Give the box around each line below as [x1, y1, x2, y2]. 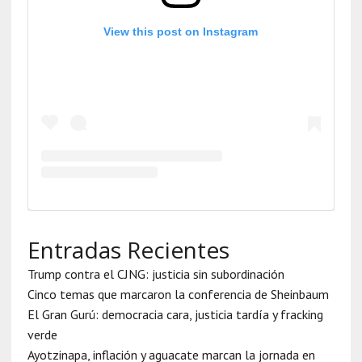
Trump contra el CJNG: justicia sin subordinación [27, 266, 284, 283]
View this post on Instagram [103, 25, 259, 39]
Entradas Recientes [27, 234, 229, 266]
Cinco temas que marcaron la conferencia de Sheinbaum [27, 286, 329, 303]
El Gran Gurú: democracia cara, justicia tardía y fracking [27, 306, 323, 323]
